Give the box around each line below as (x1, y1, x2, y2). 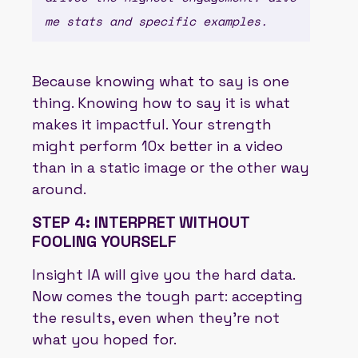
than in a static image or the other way (32, 157, 309, 177)
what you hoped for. (32, 329, 177, 348)
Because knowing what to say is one (32, 71, 289, 90)
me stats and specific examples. (45, 11, 268, 30)
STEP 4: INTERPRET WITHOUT (32, 211, 249, 233)
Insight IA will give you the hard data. (32, 265, 295, 284)
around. (32, 179, 86, 198)
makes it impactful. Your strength (32, 114, 272, 133)
